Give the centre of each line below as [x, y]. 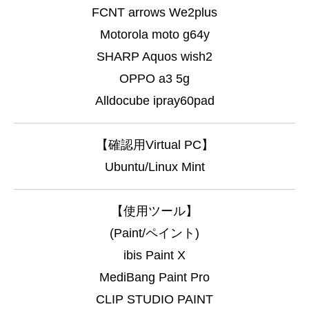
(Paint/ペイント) [154, 233]
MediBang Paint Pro [154, 277]
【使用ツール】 [154, 211]
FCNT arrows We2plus [154, 12]
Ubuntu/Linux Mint [154, 167]
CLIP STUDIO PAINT [154, 299]
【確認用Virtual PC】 [154, 144]
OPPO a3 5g [154, 78]
